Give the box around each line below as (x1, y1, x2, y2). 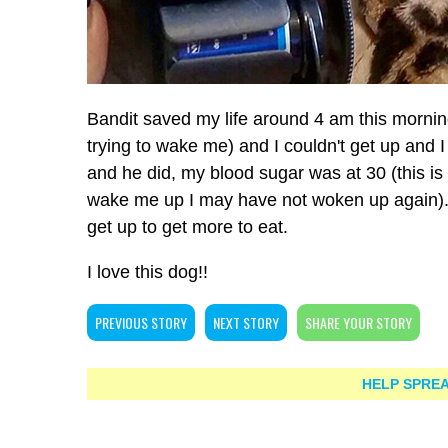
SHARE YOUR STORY (305, 312, 412, 333)
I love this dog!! (87, 262, 208, 282)
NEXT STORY (213, 312, 279, 333)
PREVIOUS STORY (95, 312, 187, 333)
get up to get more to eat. (87, 217, 288, 237)
